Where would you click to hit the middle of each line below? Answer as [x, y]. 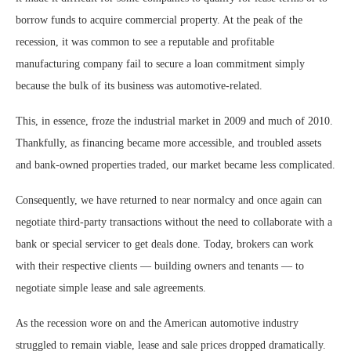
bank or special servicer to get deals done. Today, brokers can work [165, 244]
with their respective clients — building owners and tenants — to [160, 266]
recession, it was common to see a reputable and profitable [145, 42]
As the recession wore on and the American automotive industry [157, 323]
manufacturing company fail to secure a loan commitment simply [160, 64]
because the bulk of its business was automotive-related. [139, 86]
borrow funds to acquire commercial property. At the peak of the [159, 20]
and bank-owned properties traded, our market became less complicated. [175, 165]
